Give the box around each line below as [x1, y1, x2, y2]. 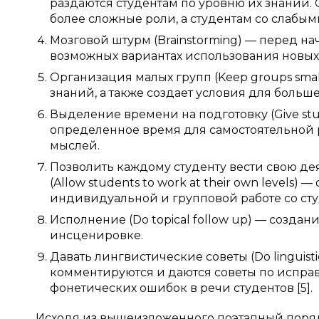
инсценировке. [50, 229, 143, 242]
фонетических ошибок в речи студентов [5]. [50, 281, 313, 295]
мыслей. [50, 139, 100, 152]
